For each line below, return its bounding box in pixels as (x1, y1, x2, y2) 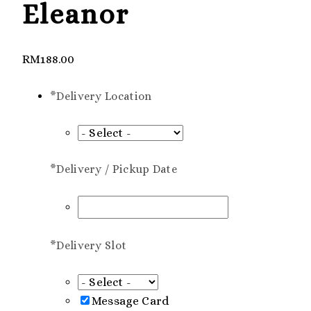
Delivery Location (56, 90, 152, 103)
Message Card (92, 294, 169, 308)
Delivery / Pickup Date (56, 162, 178, 176)
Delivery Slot (56, 239, 127, 253)
